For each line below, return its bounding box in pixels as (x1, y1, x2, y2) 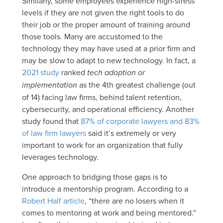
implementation (22, 79, 77, 91)
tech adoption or (87, 66, 145, 78)
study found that (22, 115, 81, 126)
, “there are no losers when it (85, 195, 184, 206)
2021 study (22, 66, 59, 78)
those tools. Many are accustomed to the (22, 30, 163, 42)
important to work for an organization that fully (22, 139, 183, 150)
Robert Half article (22, 195, 85, 206)
